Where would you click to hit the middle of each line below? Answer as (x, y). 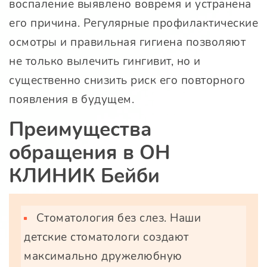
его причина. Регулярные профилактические (133, 24)
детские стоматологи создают (106, 237)
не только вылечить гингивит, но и (105, 62)
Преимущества (80, 130)
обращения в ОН (90, 153)
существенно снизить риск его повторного (127, 81)
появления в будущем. (72, 100)
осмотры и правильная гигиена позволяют (127, 43)
